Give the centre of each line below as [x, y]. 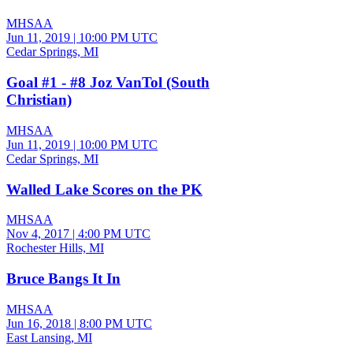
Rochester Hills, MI [55, 248]
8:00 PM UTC [116, 323]
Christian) [39, 100]
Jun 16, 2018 [39, 323]
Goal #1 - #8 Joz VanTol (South [108, 83]
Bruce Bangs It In [63, 279]
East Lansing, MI [49, 337]
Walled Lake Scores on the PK [104, 189]
